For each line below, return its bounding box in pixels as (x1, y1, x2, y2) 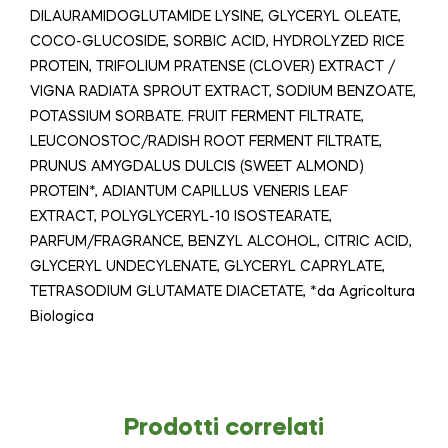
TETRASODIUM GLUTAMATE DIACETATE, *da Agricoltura (30, 284, 415, 299)
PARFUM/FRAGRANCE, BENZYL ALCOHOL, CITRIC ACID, (30, 234, 412, 249)
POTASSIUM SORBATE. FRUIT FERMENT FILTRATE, (30, 109, 364, 124)
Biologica (30, 309, 94, 324)
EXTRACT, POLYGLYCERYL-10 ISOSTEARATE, (30, 209, 332, 224)
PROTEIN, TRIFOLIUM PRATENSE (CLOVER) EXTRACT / (30, 59, 395, 74)
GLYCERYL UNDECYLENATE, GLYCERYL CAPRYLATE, (30, 259, 385, 274)
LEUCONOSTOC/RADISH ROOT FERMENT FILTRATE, (30, 134, 382, 149)
